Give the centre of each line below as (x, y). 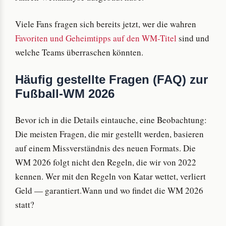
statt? (25, 204)
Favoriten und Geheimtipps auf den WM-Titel (96, 38)
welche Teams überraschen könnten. (79, 52)
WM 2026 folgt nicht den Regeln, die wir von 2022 (106, 162)
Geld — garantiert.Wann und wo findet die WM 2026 (109, 190)
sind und (193, 38)
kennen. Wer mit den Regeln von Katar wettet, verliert (110, 176)
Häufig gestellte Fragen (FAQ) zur (111, 79)
